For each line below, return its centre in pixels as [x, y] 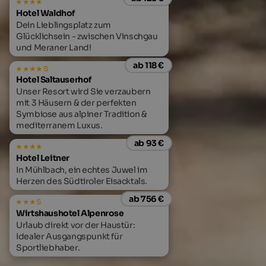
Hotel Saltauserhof [54, 80]
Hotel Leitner [43, 158]
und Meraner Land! [54, 48]
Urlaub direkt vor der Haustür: [76, 225]
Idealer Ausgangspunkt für [69, 237]
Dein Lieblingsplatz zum [64, 25]
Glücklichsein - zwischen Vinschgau [87, 37]
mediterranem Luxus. [59, 126]
